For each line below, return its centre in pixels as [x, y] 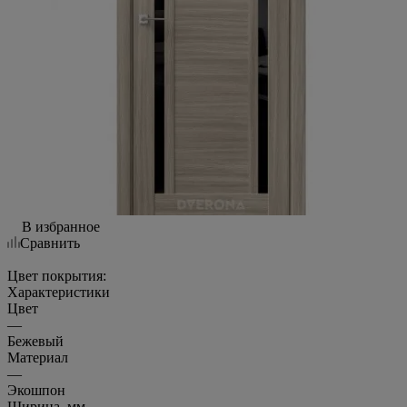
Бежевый [35, 341]
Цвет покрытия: [57, 275]
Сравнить [50, 243]
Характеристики [59, 292]
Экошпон [36, 390]
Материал [38, 357]
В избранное [61, 226]
